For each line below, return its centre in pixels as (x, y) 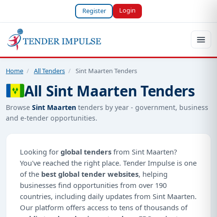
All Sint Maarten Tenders (110, 91)
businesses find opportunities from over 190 (93, 185)
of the (31, 174)
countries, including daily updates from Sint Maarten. (108, 196)
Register (94, 11)
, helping (153, 174)
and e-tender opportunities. (52, 118)
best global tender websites (90, 174)
